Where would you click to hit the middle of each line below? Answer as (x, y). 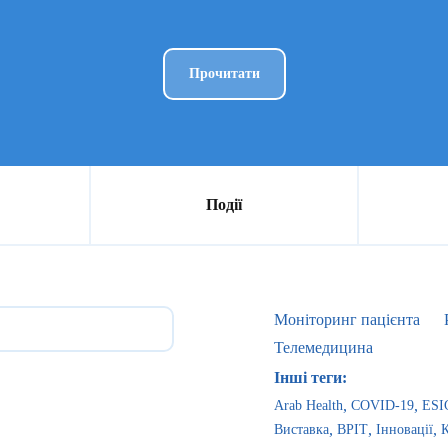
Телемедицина (323, 347)
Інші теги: (310, 377)
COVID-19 (382, 405)
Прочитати (224, 73)
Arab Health (308, 405)
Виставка (301, 429)
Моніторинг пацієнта (347, 319)
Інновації (404, 429)
